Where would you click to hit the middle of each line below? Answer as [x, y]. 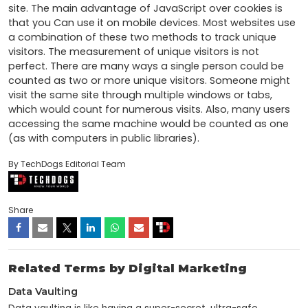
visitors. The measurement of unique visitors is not [134, 52]
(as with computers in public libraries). [104, 139]
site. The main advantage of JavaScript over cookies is [145, 9]
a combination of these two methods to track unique [142, 37]
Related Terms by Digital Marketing [128, 268]
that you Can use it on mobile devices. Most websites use [152, 23]
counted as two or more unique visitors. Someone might [149, 81]
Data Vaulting [43, 291]
